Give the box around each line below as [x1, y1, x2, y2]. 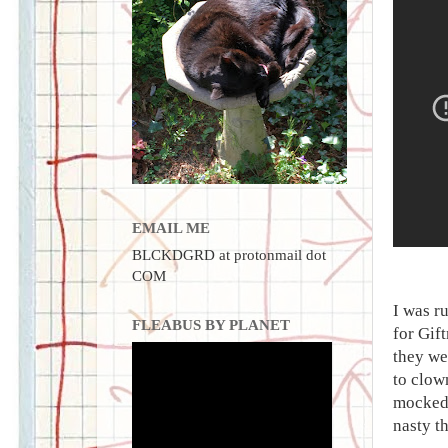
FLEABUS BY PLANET [132, 316, 290, 334]
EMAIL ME [132, 218, 210, 236]
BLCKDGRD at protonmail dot [132, 246, 326, 264]
